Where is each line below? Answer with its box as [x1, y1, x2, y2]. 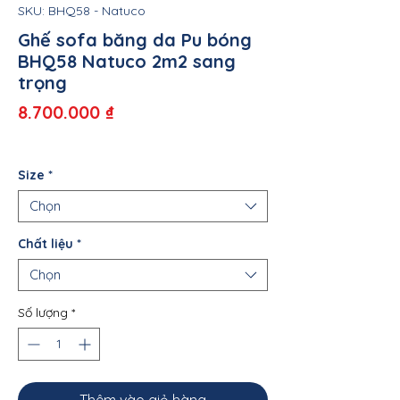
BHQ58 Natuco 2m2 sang [18, 50, 236, 72]
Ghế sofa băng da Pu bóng [18, 29, 252, 51]
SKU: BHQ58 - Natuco [18, 3, 146, 19]
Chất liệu [18, 236, 73, 252]
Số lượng [18, 304, 68, 321]
